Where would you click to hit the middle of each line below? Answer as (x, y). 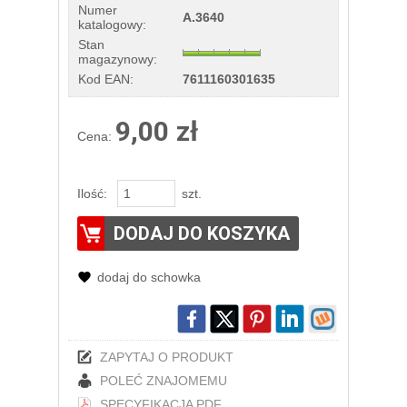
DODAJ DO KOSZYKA (202, 233)
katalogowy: (112, 25)
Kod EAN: (106, 79)
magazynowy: (118, 59)
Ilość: (94, 194)
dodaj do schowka (149, 277)
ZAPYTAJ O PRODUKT (167, 357)
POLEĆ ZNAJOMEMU (164, 381)
